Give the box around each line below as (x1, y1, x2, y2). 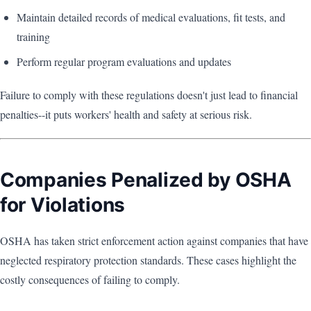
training (17, 29, 50, 44)
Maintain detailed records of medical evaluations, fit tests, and (17, 10, 285, 25)
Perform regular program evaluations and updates (17, 54, 231, 69)
